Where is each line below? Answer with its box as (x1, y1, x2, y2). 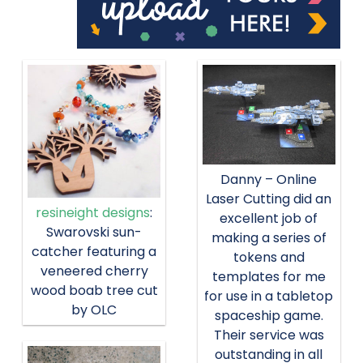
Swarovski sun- (46, 223, 143, 242)
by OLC (71, 301, 117, 320)
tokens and (233, 248, 305, 267)
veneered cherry (40, 262, 148, 281)
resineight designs (36, 203, 151, 223)
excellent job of (220, 209, 318, 228)
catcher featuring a (32, 242, 157, 262)
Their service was (213, 326, 324, 345)
